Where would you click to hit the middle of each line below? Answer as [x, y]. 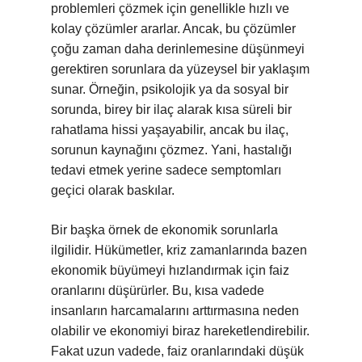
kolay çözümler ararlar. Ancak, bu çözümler [173, 29]
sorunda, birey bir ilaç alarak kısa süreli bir [171, 109]
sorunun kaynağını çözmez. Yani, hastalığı [171, 150]
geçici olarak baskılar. [113, 190]
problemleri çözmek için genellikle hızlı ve [170, 8]
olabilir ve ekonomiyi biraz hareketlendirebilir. [180, 331]
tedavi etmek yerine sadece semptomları [166, 170]
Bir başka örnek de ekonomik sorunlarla [164, 230]
